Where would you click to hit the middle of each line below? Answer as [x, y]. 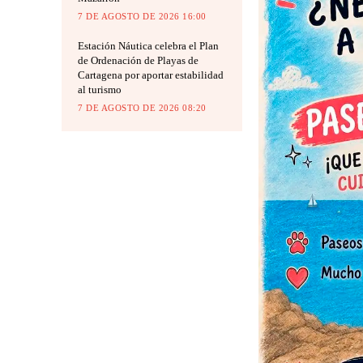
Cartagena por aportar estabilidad [151, 75]
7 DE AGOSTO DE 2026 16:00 [142, 16]
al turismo [100, 89]
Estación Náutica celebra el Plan [148, 45]
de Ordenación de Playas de [138, 60]
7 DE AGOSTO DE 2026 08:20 [142, 107]
